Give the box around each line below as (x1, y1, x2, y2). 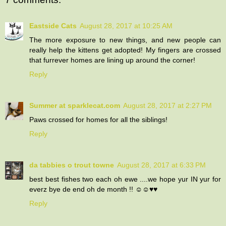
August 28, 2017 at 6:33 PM (117, 160, 206, 169)
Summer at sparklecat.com (29, 101, 120, 109)
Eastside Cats (29, 21, 77, 30)
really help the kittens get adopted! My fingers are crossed (29, 45, 221, 54)
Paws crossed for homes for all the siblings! (29, 115, 167, 124)
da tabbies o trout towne (29, 160, 114, 169)
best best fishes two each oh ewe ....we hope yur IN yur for (29, 175, 221, 183)
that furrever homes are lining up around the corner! (29, 55, 195, 64)
